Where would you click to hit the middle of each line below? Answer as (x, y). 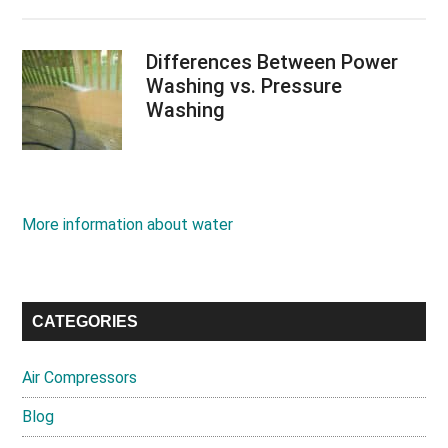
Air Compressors (80, 377)
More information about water (128, 224)
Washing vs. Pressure (244, 85)
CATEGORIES (85, 321)
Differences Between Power (272, 61)
